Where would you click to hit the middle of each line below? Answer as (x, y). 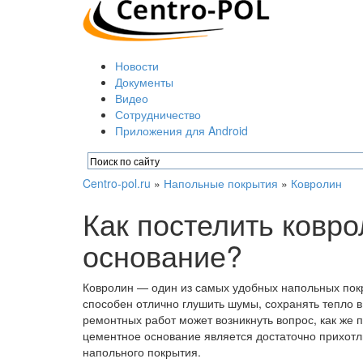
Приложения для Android (181, 130)
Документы (144, 82)
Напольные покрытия (221, 183)
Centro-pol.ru (117, 183)
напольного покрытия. (142, 352)
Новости (137, 66)
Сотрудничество (158, 114)
